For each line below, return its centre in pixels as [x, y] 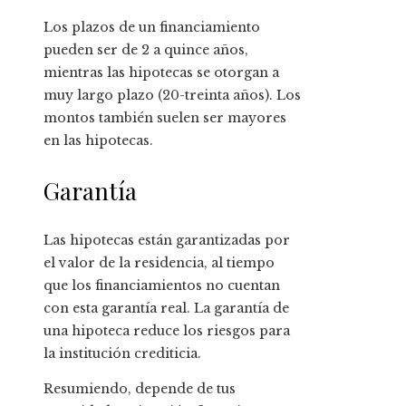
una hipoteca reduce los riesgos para [167, 331]
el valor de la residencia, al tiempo [159, 263]
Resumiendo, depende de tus [140, 389]
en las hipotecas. [98, 141]
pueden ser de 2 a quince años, [146, 50]
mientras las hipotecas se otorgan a [161, 73]
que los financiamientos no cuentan [162, 286]
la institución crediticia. [122, 354]
